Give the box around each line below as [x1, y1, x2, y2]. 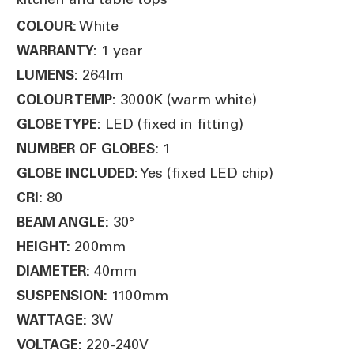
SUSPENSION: [17, 287, 107, 303]
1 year [97, 41, 143, 59]
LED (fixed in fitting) [101, 115, 243, 133]
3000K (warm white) [116, 90, 257, 108]
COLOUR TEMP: [17, 91, 116, 107]
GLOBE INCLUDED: [17, 164, 138, 181]
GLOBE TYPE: [17, 115, 101, 132]
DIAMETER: [17, 262, 90, 279]
